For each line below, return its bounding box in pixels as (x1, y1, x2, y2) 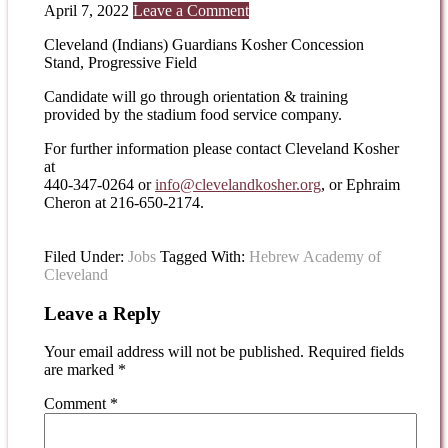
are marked (44, 361, 118, 379)
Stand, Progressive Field (44, 53, 197, 71)
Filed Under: (44, 247, 128, 265)
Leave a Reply (44, 302, 161, 324)
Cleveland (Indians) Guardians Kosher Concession (44, 35, 364, 53)
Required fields (308, 343, 404, 361)
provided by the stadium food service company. (44, 105, 342, 123)
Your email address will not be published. (44, 343, 304, 361)
